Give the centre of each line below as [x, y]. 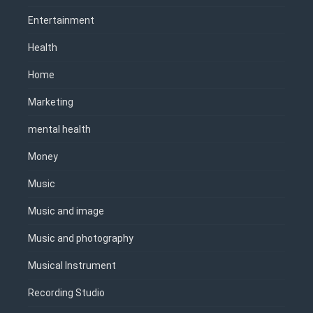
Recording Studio [66, 293]
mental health [59, 130]
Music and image [66, 211]
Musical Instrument [72, 266]
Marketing [51, 102]
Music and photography [81, 239]
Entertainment [61, 21]
